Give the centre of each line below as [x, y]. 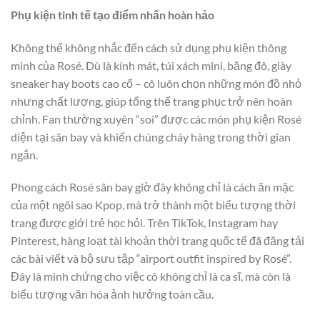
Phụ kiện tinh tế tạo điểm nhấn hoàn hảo [112, 14]
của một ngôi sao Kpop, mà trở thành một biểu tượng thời [153, 205]
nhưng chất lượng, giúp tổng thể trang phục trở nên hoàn [151, 101]
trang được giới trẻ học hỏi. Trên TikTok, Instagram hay [144, 223]
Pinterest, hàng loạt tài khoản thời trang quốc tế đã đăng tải [157, 241]
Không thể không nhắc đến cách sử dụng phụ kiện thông [149, 47]
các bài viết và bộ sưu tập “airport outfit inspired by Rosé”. [151, 259]
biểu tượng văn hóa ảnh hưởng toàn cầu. [112, 294]
